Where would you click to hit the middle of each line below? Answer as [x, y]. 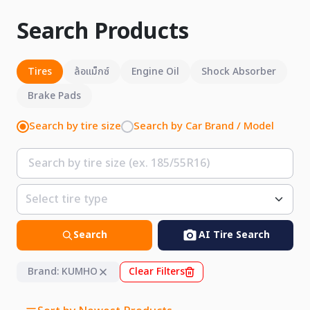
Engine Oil [155, 72]
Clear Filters [157, 272]
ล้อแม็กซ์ [92, 72]
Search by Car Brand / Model [204, 126]
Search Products [103, 32]
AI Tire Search [234, 235]
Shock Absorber [239, 72]
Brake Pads [54, 96]
